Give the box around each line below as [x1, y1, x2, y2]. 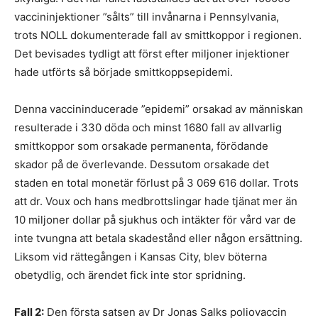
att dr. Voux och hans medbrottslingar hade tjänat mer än [14, 194, 297, 208]
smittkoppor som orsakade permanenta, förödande [14, 139, 268, 153]
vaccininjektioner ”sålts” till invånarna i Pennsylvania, [14, 10, 279, 23]
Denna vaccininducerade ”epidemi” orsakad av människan [14, 102, 303, 116]
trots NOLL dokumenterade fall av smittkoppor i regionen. [14, 28, 302, 42]
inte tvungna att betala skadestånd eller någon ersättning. [14, 231, 302, 245]
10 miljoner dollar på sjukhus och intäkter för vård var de [14, 213, 296, 226]
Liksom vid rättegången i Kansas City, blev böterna [14, 250, 267, 263]
